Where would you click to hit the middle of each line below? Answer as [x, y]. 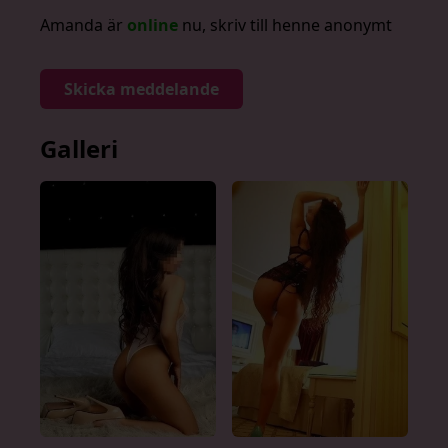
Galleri [79, 149]
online [152, 25]
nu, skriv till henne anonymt [285, 25]
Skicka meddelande [141, 89]
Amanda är [83, 25]
